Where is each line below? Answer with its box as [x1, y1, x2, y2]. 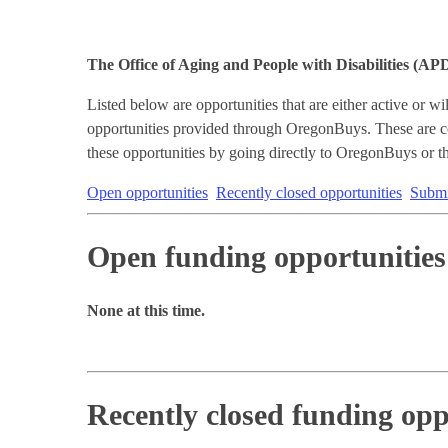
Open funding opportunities [87, 239, 446, 273]
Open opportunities [87, 183, 208, 201]
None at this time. [87, 301, 205, 319]
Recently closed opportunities [216, 183, 402, 201]
